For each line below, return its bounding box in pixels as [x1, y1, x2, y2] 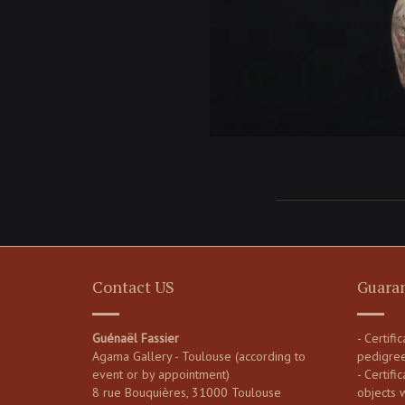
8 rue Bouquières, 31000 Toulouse [92, 383, 281, 400]
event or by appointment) [92, 365, 230, 382]
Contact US [92, 275, 174, 297]
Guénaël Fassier [92, 329, 179, 346]
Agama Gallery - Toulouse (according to [92, 347, 306, 364]
